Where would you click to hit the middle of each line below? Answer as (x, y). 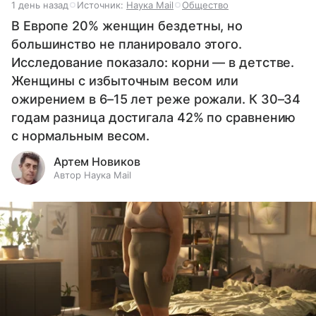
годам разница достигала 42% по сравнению (154, 118)
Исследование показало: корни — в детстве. (153, 63)
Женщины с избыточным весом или (125, 81)
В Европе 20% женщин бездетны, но (127, 26)
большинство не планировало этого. (127, 44)
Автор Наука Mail (92, 175)
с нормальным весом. (81, 136)
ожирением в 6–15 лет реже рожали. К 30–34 (156, 99)
